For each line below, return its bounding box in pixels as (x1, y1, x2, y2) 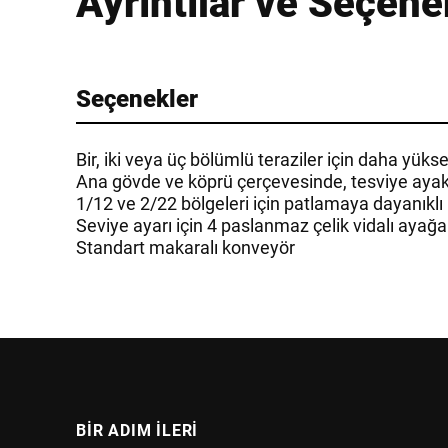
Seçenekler (76, 82, 198, 114)
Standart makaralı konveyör (76, 235, 295, 259)
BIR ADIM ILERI (76, 419, 199, 440)
